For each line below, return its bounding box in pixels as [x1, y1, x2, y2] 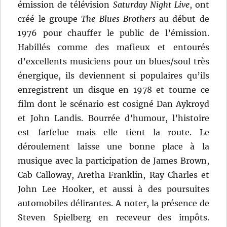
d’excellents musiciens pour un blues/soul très [18, 56, 209, 67]
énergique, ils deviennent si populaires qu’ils [18, 70, 209, 81]
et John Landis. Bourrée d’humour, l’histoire [18, 113, 209, 124]
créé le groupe [18, 14, 82, 24]
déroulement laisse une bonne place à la [18, 141, 209, 152]
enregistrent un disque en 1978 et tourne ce [18, 85, 209, 95]
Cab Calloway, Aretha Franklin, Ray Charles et [18, 170, 209, 180]
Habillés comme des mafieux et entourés [18, 42, 209, 53]
